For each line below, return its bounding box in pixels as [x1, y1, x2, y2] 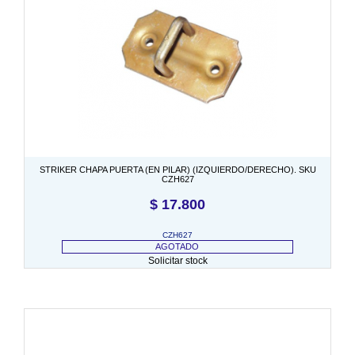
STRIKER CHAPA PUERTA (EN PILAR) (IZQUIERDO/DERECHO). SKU [39, 164, 316, 174]
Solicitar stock [147, 254, 208, 266]
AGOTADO [155, 241, 200, 251]
